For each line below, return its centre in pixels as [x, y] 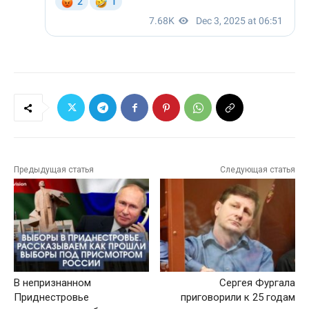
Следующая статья [257, 170]
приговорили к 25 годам [238, 298]
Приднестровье [51, 298]
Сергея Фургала [257, 283]
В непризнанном [52, 283]
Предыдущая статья [54, 170]
